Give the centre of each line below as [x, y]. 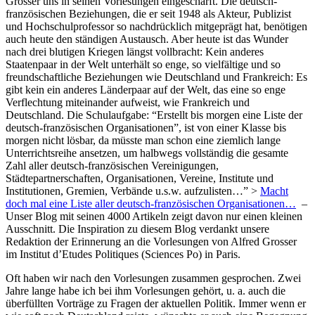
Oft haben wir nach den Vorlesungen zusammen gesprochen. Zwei [153, 278]
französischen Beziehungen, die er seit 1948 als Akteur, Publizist [148, 14]
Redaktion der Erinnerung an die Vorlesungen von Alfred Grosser [151, 242]
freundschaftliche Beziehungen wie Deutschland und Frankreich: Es [156, 77]
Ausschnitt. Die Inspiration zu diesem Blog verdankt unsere [137, 229]
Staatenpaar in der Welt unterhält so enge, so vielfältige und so [143, 65]
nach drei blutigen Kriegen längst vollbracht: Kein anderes [135, 52]
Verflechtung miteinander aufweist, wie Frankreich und [128, 103]
